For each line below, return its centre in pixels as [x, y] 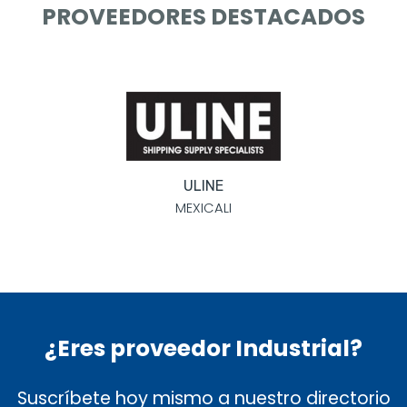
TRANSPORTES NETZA [219, 139]
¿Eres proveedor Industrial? [203, 349]
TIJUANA [219, 161]
